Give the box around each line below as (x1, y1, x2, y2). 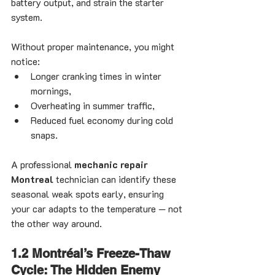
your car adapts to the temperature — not (11, 202, 185, 215)
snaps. (31, 128, 58, 142)
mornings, (31, 84, 71, 98)
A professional (11, 158, 74, 171)
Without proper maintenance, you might (11, 40, 177, 53)
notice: (11, 55, 40, 68)
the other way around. (11, 217, 102, 230)
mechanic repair (74, 158, 150, 171)
